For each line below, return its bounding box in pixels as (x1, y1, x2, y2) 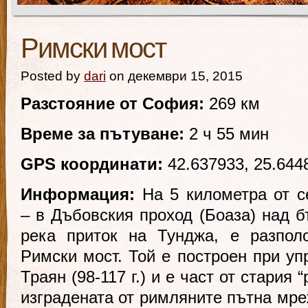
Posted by (21, 69, 84, 83)
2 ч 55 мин (184, 124, 269, 143)
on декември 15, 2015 (106, 69, 243, 83)
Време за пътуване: (21, 124, 184, 143)
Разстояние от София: (21, 94, 204, 113)
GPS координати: (21, 155, 163, 173)
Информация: (21, 185, 142, 203)
